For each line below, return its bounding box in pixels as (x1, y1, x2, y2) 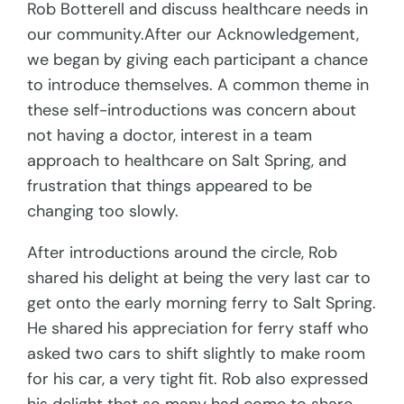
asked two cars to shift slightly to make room (27, 343, 366, 365)
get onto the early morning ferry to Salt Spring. (27, 292, 377, 315)
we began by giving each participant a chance (27, 49, 369, 71)
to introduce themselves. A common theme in (27, 74, 370, 96)
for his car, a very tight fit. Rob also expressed (27, 368, 369, 390)
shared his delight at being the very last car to (27, 267, 372, 289)
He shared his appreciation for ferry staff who (27, 317, 370, 340)
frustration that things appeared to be (27, 175, 313, 197)
